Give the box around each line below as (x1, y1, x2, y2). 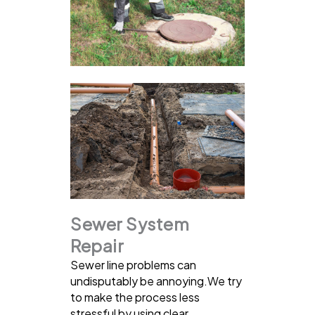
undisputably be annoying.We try (70, 273, 242, 288)
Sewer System (70, 212, 189, 234)
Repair (70, 234, 124, 256)
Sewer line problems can (70, 257, 196, 272)
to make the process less (70, 289, 200, 304)
